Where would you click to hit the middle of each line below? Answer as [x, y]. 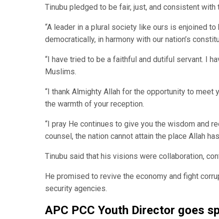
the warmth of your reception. [95, 104]
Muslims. [61, 71]
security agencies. [76, 188]
